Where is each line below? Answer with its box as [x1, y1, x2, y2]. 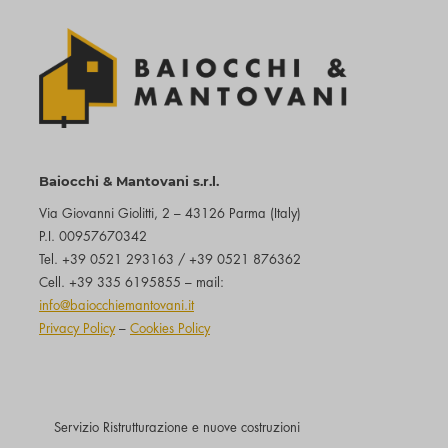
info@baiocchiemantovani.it [39, 298, 194, 312]
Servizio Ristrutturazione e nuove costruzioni [54, 420, 300, 434]
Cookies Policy [130, 321, 210, 335]
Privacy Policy [39, 321, 115, 335]
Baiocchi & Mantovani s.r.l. [39, 172, 219, 189]
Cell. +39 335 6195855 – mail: [39, 275, 224, 289]
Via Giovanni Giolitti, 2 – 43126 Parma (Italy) [39, 206, 301, 220]
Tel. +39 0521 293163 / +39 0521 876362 [39, 252, 301, 266]
